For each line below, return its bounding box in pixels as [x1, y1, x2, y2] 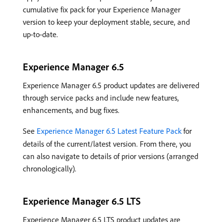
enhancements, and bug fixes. [23, 105, 119, 115]
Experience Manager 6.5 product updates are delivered [23, 80, 199, 90]
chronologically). [23, 163, 76, 173]
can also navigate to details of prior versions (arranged [23, 151, 198, 161]
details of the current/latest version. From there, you [23, 138, 191, 149]
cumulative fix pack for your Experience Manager [23, 4, 180, 14]
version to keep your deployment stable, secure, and [23, 16, 190, 27]
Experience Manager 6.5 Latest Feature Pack [37, 125, 181, 136]
